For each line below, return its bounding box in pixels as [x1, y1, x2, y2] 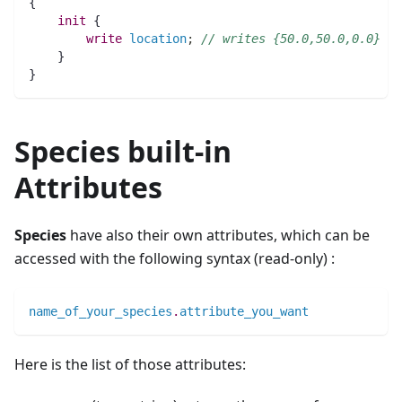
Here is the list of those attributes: [14, 354, 246, 374]
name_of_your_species [29, 303, 172, 319]
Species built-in [14, 131, 232, 170]
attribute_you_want [179, 303, 309, 319]
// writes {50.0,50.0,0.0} [201, 31, 380, 46]
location [129, 31, 187, 46]
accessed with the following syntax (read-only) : [14, 248, 335, 268]
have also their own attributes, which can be [66, 224, 370, 245]
